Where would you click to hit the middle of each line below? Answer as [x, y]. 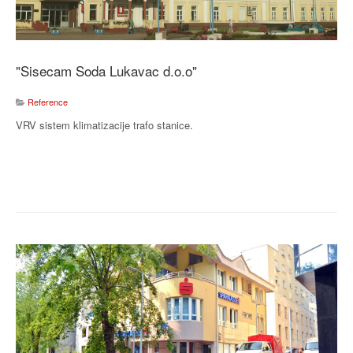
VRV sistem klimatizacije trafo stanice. [104, 125]
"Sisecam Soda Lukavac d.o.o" [106, 71]
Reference [48, 102]
